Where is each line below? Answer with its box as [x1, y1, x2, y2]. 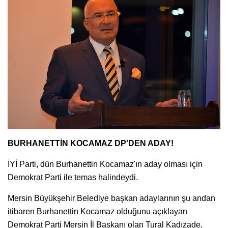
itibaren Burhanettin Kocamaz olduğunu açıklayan [8, 207, 187, 216]
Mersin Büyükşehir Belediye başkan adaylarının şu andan [8, 194, 215, 203]
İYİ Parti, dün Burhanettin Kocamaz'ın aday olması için [8, 160, 203, 169]
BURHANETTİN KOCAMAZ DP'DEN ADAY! [8, 139, 174, 148]
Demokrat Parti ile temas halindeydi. [8, 173, 138, 182]
